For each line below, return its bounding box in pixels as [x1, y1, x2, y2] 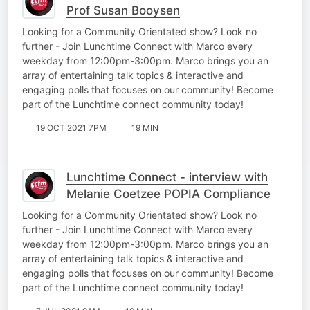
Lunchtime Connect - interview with [66, 170, 268, 184]
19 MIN [131, 122, 158, 133]
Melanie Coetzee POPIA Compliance [66, 186, 271, 201]
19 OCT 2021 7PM [36, 122, 107, 133]
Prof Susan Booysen [66, 3, 180, 17]
